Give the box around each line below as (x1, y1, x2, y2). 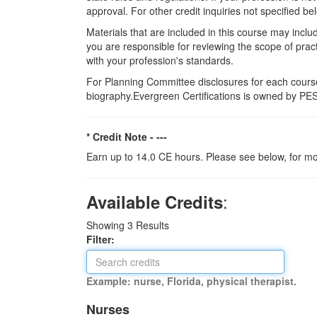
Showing (86, 217, 127, 232)
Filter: (86, 231, 123, 246)
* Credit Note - (86, 129, 156, 144)
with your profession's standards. (86, 52, 239, 67)
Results (133, 217, 169, 232)
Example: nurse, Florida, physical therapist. (86, 273, 296, 288)
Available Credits (86, 189, 223, 214)
